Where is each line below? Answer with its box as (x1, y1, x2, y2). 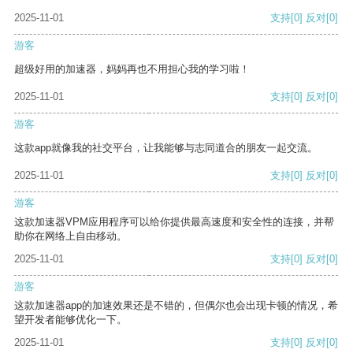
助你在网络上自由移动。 (14, 230, 127, 243)
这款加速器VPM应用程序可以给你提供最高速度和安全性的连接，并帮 (14, 216, 334, 229)
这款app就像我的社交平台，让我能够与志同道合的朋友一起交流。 (14, 142, 318, 154)
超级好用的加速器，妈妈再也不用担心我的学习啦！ (14, 63, 250, 76)
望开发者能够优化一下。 (14, 314, 127, 326)
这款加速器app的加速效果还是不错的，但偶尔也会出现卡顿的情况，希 (14, 299, 338, 312)
